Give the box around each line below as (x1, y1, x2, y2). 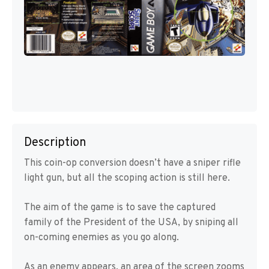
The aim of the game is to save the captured (24, 202, 216, 214)
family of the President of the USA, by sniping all (24, 217, 238, 229)
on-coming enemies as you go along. (24, 232, 179, 244)
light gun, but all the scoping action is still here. (24, 172, 230, 185)
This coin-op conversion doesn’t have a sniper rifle (24, 157, 241, 170)
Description (24, 135, 86, 151)
